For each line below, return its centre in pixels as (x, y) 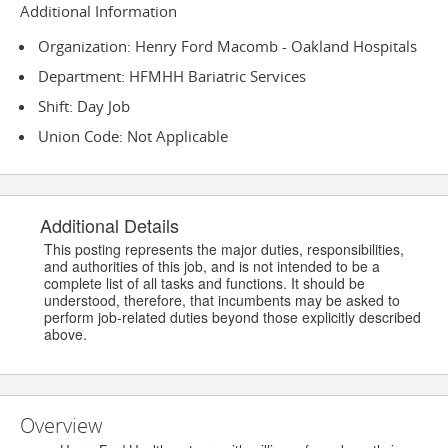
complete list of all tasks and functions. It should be (204, 283)
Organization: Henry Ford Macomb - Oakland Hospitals (227, 46)
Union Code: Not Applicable (133, 136)
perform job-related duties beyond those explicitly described (232, 317)
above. (65, 334)
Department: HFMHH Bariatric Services (172, 76)
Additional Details (99, 225)
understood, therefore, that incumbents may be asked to (222, 300)
